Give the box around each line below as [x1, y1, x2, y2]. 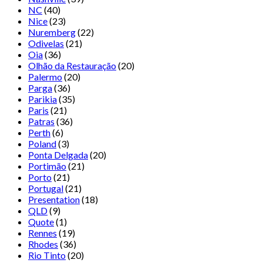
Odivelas [28, 38, 64, 49]
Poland [28, 138, 56, 150]
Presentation [28, 194, 80, 205]
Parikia [28, 93, 57, 105]
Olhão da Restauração [28, 60, 116, 72]
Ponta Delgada [28, 149, 88, 161]
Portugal [28, 183, 63, 194]
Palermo [28, 71, 62, 83]
